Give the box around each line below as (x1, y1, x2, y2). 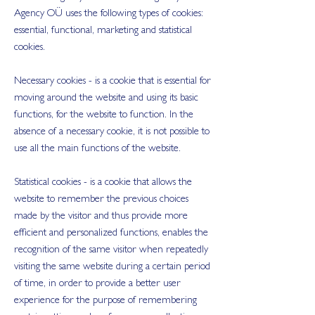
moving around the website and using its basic (14, 94, 198, 104)
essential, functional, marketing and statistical (14, 26, 192, 37)
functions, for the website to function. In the (14, 110, 193, 121)
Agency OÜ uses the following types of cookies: (14, 9, 203, 20)
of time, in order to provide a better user (14, 279, 181, 290)
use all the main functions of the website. (14, 144, 181, 155)
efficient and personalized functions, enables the (14, 229, 208, 239)
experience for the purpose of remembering (14, 296, 197, 307)
